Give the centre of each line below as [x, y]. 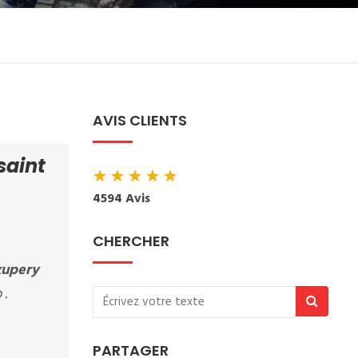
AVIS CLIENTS [140, 120]
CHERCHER [131, 241]
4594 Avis [121, 199]
